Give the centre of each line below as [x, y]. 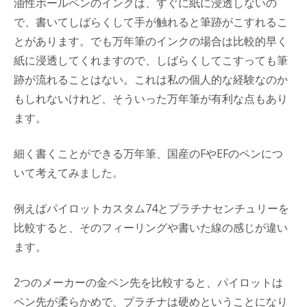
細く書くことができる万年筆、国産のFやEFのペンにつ [148, 153]
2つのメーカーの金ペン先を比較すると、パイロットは [148, 282]
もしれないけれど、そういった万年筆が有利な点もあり [151, 99]
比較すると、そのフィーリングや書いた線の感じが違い [151, 228]
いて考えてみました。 [69, 173]
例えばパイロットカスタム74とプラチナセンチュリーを [151, 208]
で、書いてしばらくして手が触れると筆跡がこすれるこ [151, 22]
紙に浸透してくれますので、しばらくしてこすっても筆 [151, 60]
